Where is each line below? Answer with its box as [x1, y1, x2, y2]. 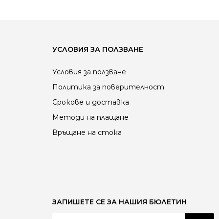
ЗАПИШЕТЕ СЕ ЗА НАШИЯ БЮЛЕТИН [52, 197, 187, 206]
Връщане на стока [52, 128, 122, 137]
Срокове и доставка [52, 98, 129, 107]
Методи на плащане [52, 113, 129, 122]
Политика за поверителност [52, 83, 164, 91]
